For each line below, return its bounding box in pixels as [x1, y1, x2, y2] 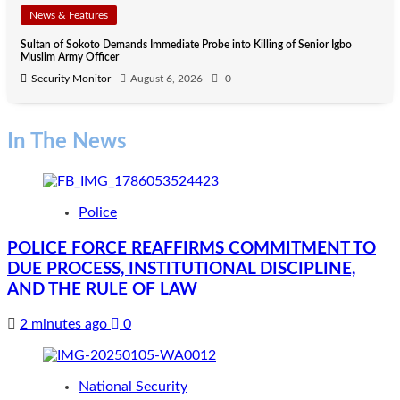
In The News [7, 131, 127, 154]
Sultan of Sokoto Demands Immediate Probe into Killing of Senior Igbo [21, 39, 352, 51]
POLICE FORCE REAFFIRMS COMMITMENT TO [7, 239, 376, 257]
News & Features [29, 10, 108, 21]
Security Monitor [31, 73, 111, 85]
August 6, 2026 [130, 73, 203, 85]
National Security [79, 379, 187, 395]
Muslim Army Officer [21, 52, 119, 63]
